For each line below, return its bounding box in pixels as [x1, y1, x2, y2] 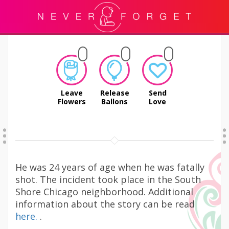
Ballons [101, 97, 128, 106]
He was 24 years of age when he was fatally [15, 161, 204, 173]
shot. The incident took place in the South [15, 173, 201, 186]
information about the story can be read [15, 198, 195, 210]
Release [100, 88, 129, 98]
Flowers [57, 97, 86, 106]
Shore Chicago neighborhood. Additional [15, 186, 193, 198]
